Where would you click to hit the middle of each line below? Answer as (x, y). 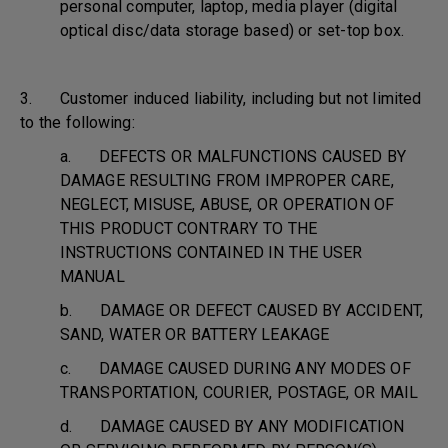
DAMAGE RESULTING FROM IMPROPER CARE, (227, 180)
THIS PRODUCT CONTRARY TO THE (188, 228)
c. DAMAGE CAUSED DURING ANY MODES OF (235, 368)
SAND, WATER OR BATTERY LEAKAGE (195, 334)
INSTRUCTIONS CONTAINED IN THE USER (211, 252)
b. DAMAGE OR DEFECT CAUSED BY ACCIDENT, (241, 310)
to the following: (77, 122)
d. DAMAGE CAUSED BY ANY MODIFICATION (232, 426)
